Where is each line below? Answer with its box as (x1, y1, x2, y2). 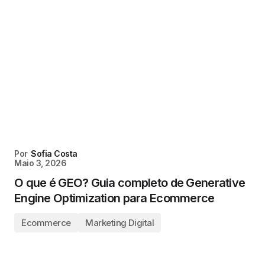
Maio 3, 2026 (14, 158, 67, 168)
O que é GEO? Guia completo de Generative (14, 176, 245, 190)
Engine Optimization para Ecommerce (14, 191, 215, 205)
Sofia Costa (31, 148, 77, 159)
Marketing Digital (85, 217, 154, 228)
